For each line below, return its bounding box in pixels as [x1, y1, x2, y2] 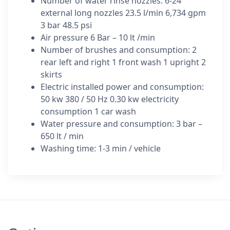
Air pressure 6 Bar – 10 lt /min [41, 32, 155, 44]
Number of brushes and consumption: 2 [41, 44, 197, 56]
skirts [41, 69, 62, 81]
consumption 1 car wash [41, 106, 136, 118]
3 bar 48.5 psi [41, 20, 92, 31]
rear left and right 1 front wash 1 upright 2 [41, 56, 206, 68]
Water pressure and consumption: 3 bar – [41, 118, 202, 130]
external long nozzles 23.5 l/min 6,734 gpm [41, 7, 206, 19]
